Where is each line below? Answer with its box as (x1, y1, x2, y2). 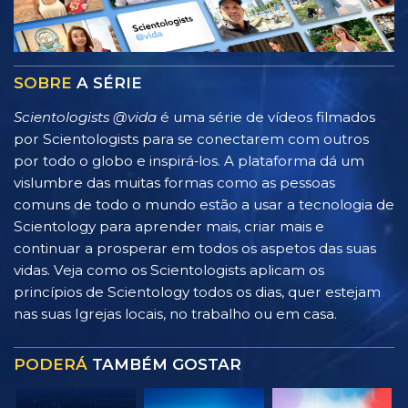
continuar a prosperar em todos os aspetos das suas (14, 239, 376, 257)
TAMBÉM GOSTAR (87, 354, 241, 373)
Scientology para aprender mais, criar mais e (14, 217, 324, 235)
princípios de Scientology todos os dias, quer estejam (14, 282, 381, 301)
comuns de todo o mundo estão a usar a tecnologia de (14, 195, 394, 213)
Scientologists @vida (14, 107, 157, 126)
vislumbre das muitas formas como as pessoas (14, 173, 335, 191)
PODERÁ (14, 354, 87, 373)
